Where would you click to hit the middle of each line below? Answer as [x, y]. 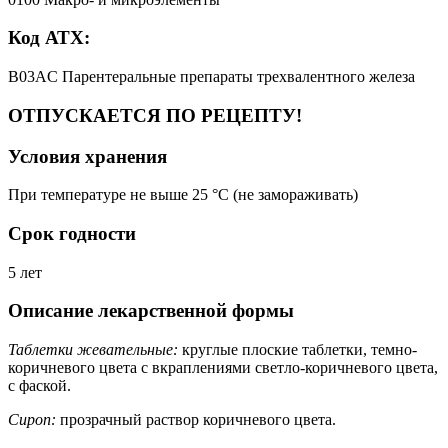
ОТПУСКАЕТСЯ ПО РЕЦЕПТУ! [155, 115]
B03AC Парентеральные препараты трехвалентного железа [211, 77]
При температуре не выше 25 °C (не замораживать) [183, 195]
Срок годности [72, 233]
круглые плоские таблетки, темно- [297, 350]
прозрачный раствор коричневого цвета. [196, 420]
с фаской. [39, 386]
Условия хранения [87, 156]
